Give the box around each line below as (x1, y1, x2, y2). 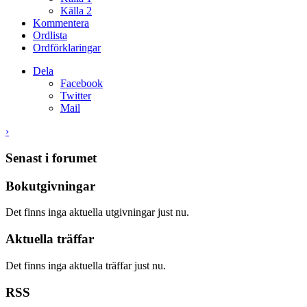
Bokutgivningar (5, 178, 95, 193)
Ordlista (33, 29, 67, 42)
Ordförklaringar (33, 42, 101, 54)
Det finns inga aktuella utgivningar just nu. (5, 206, 189, 219)
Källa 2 (60, 5, 92, 17)
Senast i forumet (5, 150, 97, 165)
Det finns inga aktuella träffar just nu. (5, 259, 166, 271)
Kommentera (33, 17, 89, 29)
